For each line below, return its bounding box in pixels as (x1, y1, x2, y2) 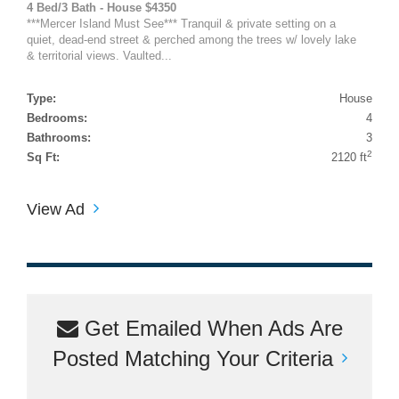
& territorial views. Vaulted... (27, 48, 172, 62)
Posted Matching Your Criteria (52, 346, 333, 370)
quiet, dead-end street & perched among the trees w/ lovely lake (27, 32, 356, 46)
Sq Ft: (27, 150, 60, 164)
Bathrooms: (27, 130, 91, 144)
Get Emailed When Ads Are (77, 315, 343, 340)
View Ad (27, 199, 85, 218)
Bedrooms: (27, 110, 87, 125)
